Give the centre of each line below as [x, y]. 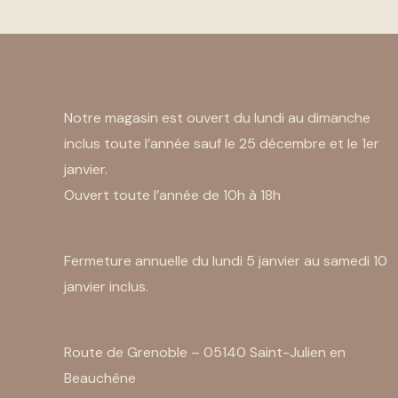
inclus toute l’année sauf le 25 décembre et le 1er [222, 143]
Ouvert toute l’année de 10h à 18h [172, 195]
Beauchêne [100, 378]
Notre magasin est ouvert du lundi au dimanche [217, 117]
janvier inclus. [106, 286]
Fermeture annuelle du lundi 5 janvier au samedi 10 [226, 260]
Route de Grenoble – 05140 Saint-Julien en [205, 352]
